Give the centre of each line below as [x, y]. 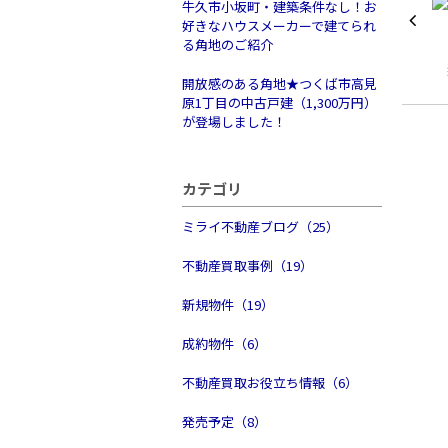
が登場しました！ [234, 121]
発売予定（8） [224, 421]
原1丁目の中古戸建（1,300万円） [279, 102]
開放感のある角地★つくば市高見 [279, 83]
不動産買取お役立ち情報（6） [270, 382]
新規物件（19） [228, 304]
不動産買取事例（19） [247, 265]
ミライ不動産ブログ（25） [260, 226]
